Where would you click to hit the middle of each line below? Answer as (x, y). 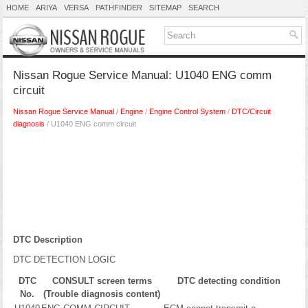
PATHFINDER (119, 8)
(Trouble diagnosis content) (102, 294)
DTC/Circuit (251, 111)
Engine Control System (187, 111)
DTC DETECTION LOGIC (64, 260)
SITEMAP (165, 8)
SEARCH (204, 8)
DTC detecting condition (229, 281)
